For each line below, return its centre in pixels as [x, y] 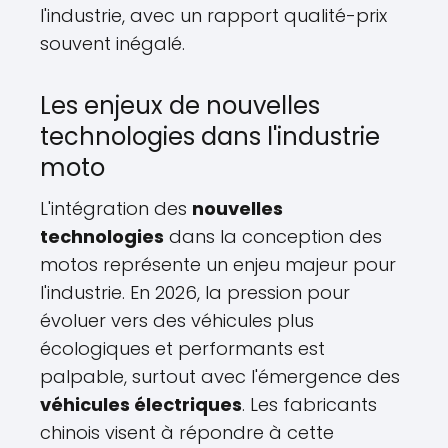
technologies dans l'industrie [210, 136]
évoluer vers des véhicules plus [177, 320]
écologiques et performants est [182, 348]
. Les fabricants [309, 404]
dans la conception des [273, 236]
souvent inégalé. [112, 43]
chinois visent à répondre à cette [187, 432]
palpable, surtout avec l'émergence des [220, 376]
